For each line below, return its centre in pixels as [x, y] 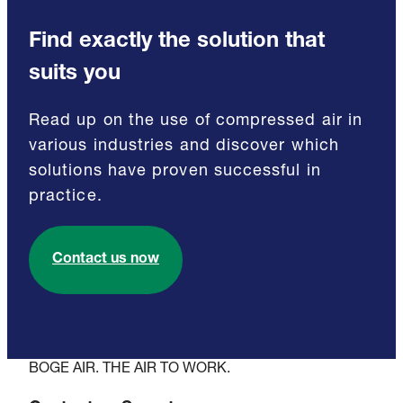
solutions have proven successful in [175, 171]
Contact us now [106, 260]
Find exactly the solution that [177, 42]
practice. [66, 197]
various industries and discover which [184, 146]
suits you [75, 74]
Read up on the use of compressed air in [196, 121]
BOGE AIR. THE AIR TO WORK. [130, 369]
